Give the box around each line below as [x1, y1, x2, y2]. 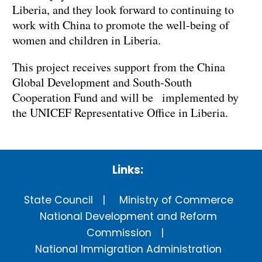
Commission [87, 226, 152, 240]
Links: [112, 162, 143, 178]
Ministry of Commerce [119, 193, 233, 208]
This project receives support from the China [12, 58, 225, 75]
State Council [23, 193, 93, 208]
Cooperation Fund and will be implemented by [12, 89, 239, 105]
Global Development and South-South [12, 74, 192, 90]
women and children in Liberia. [12, 32, 161, 48]
